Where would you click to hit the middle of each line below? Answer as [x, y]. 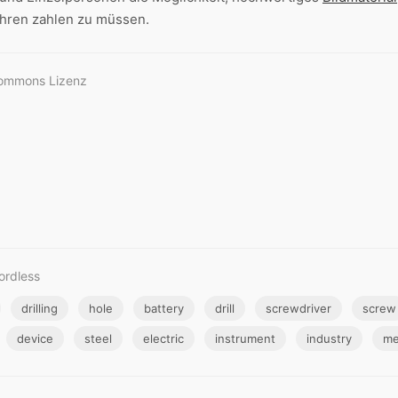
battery [164, 309]
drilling [40, 309]
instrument [245, 339]
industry [329, 339]
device [35, 339]
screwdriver [298, 309]
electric [163, 339]
